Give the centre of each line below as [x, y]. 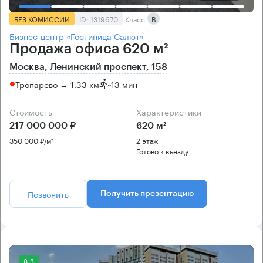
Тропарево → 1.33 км [57, 84]
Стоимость [34, 112]
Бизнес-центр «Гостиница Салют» [77, 36]
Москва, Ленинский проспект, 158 [88, 67]
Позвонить [48, 194]
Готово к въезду [162, 151]
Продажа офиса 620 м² [89, 49]
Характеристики [171, 112]
